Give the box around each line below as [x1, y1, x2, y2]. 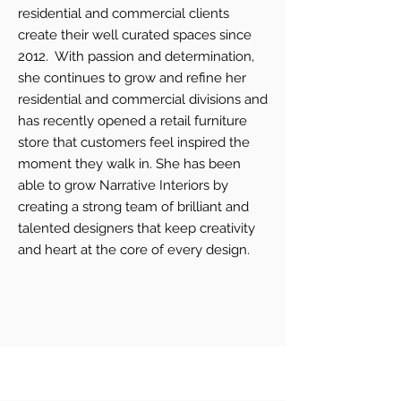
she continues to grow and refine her [18, 70, 246, 86]
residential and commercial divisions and [18, 91, 268, 107]
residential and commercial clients [18, 5, 229, 21]
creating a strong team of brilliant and [18, 199, 249, 215]
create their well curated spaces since [18, 27, 252, 43]
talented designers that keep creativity [18, 220, 255, 236]
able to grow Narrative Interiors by [18, 177, 228, 193]
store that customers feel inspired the [18, 134, 250, 150]
